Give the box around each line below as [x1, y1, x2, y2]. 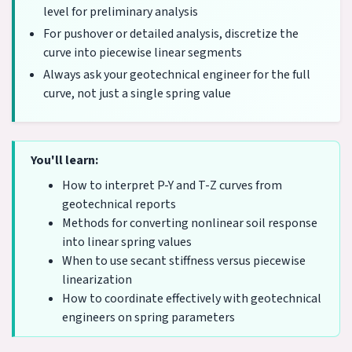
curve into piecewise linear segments [43, 43, 242, 61]
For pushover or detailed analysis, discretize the [43, 24, 299, 42]
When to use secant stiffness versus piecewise [62, 251, 306, 269]
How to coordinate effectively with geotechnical [62, 289, 321, 307]
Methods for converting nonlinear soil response [62, 214, 317, 232]
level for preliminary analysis [43, 2, 198, 20]
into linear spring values [62, 233, 192, 251]
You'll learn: [31, 151, 98, 169]
